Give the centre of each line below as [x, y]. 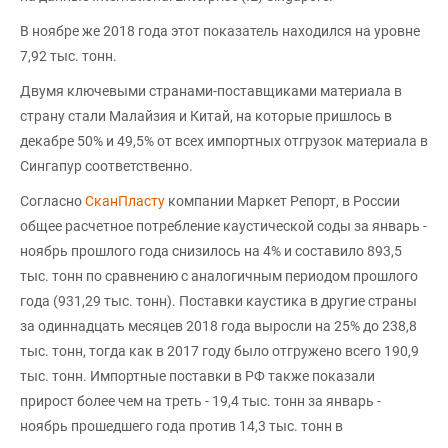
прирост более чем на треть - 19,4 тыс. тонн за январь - [200, 401]
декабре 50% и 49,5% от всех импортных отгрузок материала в [224, 141]
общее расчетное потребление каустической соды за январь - [223, 226]
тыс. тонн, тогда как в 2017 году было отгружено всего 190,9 [219, 351]
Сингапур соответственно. [106, 166]
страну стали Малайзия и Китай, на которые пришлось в [206, 116]
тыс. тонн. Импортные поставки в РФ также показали [197, 376]
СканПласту [125, 201]
